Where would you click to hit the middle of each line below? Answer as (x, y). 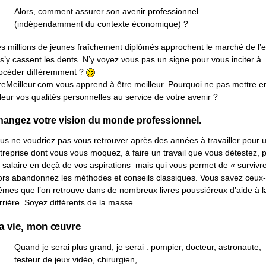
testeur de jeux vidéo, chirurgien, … (81, 260)
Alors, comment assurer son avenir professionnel (106, 12)
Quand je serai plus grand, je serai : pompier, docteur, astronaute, (138, 247)
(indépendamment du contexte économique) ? (101, 24)
